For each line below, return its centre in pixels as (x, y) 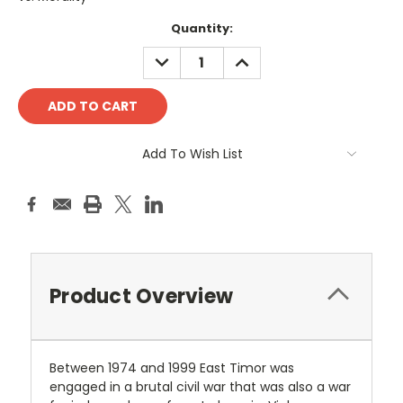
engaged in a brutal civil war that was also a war (200, 386)
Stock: (39, 45)
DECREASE (181, 55)
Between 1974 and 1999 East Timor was (172, 367)
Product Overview (141, 296)
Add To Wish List (193, 153)
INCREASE (260, 55)
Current (43, 28)
